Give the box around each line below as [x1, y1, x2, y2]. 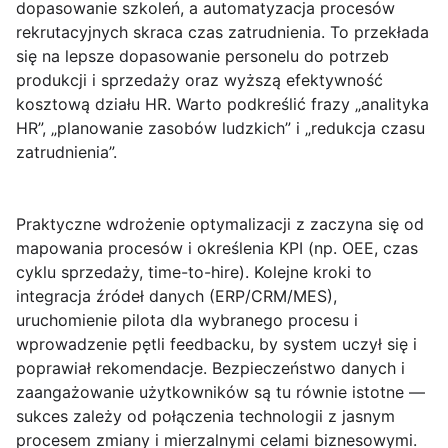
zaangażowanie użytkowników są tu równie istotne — [16, 382, 425, 403]
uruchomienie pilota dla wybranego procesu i [16, 310, 358, 331]
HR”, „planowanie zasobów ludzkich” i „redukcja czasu [16, 118, 425, 139]
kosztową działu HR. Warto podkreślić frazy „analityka [16, 94, 429, 115]
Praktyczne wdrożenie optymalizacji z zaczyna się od [16, 214, 424, 235]
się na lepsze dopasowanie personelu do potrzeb [16, 46, 389, 67]
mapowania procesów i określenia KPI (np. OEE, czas [16, 238, 418, 259]
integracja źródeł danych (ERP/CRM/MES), [16, 286, 337, 307]
